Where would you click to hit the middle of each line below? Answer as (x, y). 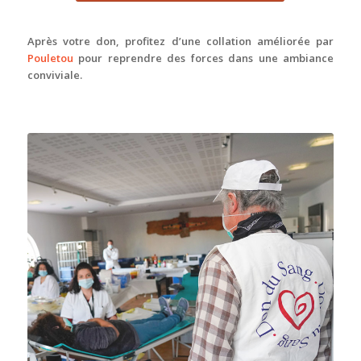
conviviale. (54, 75)
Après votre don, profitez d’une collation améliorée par (180, 41)
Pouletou (50, 58)
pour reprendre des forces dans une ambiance (203, 58)
